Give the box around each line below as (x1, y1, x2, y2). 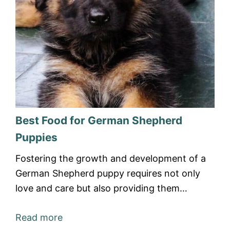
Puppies (15, 131, 57, 144)
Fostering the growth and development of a (15, 153, 206, 164)
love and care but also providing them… (15, 183, 187, 194)
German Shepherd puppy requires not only (15, 168, 200, 179)
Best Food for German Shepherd (15, 114, 182, 127)
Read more (15, 212, 63, 223)
